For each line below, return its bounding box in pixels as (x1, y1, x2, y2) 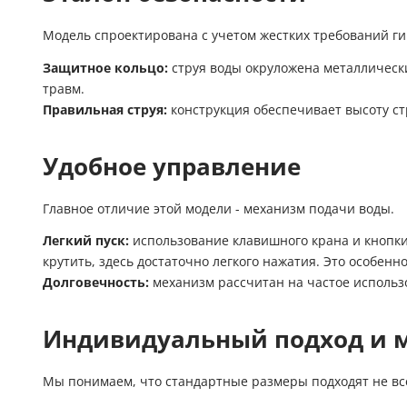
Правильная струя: (43, 102, 167, 117)
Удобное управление (43, 152, 301, 181)
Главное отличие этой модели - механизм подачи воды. (43, 201, 394, 216)
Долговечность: (43, 275, 149, 291)
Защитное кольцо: (43, 60, 168, 75)
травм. (43, 81, 84, 96)
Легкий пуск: (43, 233, 129, 249)
